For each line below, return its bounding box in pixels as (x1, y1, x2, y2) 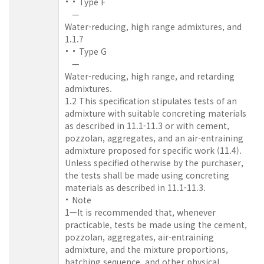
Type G (79, 45, 107, 57)
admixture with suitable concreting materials (65, 107, 246, 119)
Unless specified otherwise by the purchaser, (65, 156, 243, 169)
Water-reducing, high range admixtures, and (65, 20, 242, 32)
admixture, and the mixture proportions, (65, 243, 228, 255)
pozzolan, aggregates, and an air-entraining (65, 131, 243, 144)
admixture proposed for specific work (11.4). (65, 144, 242, 156)
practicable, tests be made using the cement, (65, 218, 247, 230)
